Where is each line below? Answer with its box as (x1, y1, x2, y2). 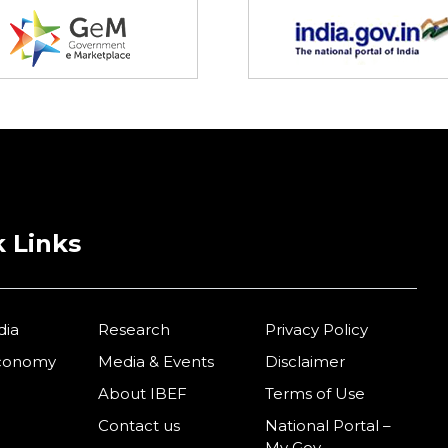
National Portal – (264, 416, 391, 435)
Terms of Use (264, 384, 365, 403)
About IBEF (98, 384, 188, 403)
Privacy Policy (264, 320, 368, 339)
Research (98, 320, 171, 339)
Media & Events (98, 352, 215, 371)
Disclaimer (264, 352, 345, 371)
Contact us (98, 416, 181, 435)
